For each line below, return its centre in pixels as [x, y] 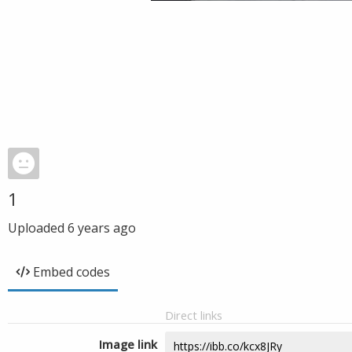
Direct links [194, 315]
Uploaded [38, 228]
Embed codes [71, 272]
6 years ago [102, 228]
